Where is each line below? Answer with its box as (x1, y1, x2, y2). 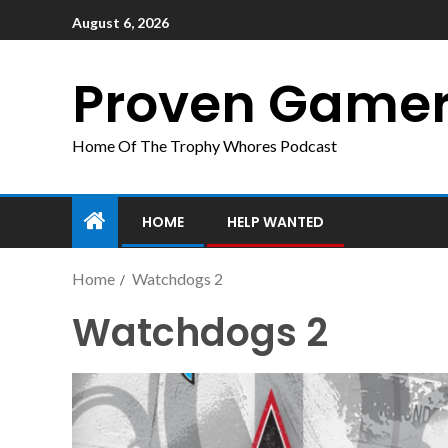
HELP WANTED (227, 212, 324, 232)
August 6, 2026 (72, 13, 169, 31)
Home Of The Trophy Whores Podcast (72, 136, 337, 155)
